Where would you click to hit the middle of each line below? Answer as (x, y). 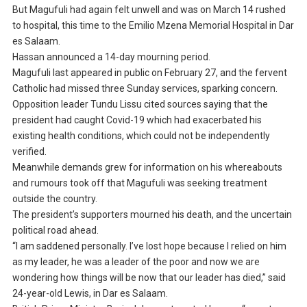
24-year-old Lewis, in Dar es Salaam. (90, 294)
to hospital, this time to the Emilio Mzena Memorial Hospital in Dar (153, 26)
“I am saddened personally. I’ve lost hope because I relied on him (149, 246)
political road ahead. (55, 231)
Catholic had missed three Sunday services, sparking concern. (145, 89)
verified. (29, 152)
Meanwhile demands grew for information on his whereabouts (147, 168)
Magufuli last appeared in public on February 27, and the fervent (149, 73)
